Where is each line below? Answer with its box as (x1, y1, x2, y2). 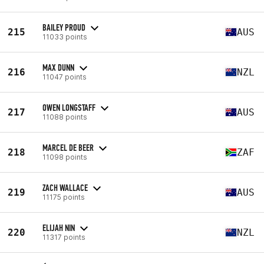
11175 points (42, 192, 85, 202)
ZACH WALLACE (42, 181, 88, 193)
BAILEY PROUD (42, 21, 85, 33)
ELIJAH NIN (42, 222, 75, 233)
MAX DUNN (42, 61, 74, 73)
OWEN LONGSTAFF (42, 101, 95, 113)
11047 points (42, 72, 87, 81)
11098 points (42, 152, 87, 161)
